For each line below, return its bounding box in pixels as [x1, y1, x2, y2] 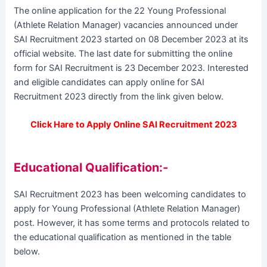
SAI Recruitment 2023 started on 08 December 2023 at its [14, 33, 249, 45]
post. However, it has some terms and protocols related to [14, 218, 250, 229]
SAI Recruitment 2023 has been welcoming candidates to [14, 189, 247, 200]
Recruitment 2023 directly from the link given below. [14, 91, 224, 102]
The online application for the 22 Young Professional [14, 5, 226, 16]
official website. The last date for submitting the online [14, 48, 233, 59]
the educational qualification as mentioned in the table [14, 232, 232, 243]
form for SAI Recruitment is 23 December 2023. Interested [14, 62, 249, 73]
